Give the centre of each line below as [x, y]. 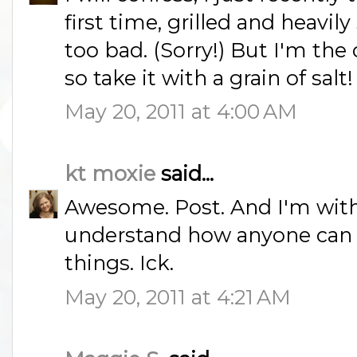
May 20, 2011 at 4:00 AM [181, 111]
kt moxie [110, 174]
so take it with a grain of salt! [209, 77]
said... [184, 174]
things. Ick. [119, 263]
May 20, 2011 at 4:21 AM [178, 296]
